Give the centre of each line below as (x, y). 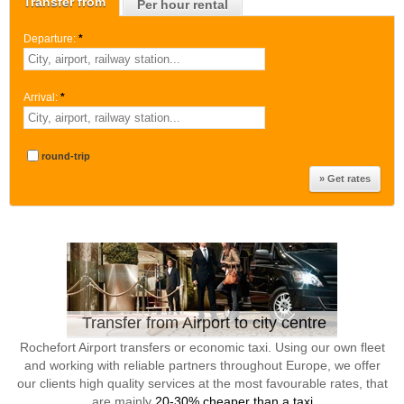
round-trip (66, 156)
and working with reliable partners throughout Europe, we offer (202, 365)
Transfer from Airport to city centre (204, 323)
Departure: (50, 39)
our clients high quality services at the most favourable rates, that (202, 383)
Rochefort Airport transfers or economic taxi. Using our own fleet (202, 347)
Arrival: (41, 97)
